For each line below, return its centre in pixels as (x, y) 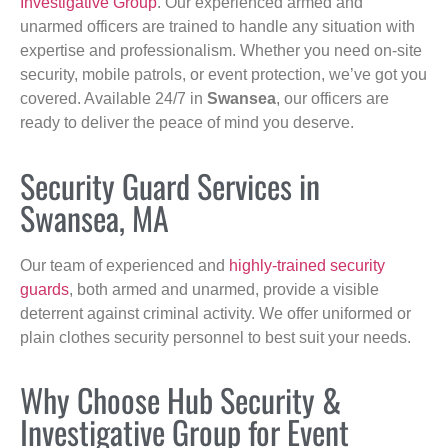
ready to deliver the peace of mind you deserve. (187, 123)
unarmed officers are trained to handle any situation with (217, 27)
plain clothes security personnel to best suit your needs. (215, 337)
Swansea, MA (94, 217)
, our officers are (332, 99)
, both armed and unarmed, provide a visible (224, 289)
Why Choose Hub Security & (180, 400)
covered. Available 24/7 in (113, 99)
